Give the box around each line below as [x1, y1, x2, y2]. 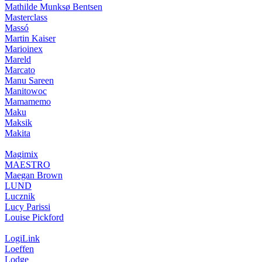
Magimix [5, 149, 38, 159]
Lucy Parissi [5, 201, 50, 212]
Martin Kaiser [5, 33, 56, 43]
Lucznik [5, 191, 35, 201]
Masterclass [5, 12, 47, 22]
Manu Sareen [5, 75, 54, 85]
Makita [5, 127, 30, 138]
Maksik [5, 117, 32, 127]
